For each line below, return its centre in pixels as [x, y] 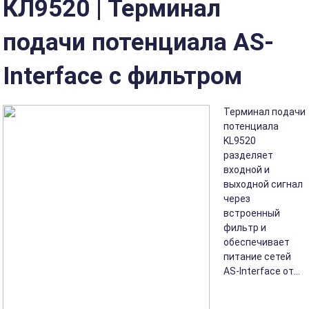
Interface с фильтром [123, 76]
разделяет [249, 155]
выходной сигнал [263, 184]
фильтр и [245, 228]
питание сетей [258, 257]
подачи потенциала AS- [139, 42]
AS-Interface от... [262, 271]
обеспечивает [257, 242]
